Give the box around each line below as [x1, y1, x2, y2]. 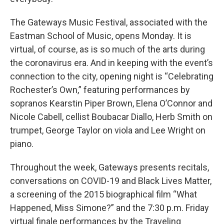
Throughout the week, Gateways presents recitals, [10, 161, 209, 172]
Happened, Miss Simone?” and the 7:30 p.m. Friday [10, 202, 209, 213]
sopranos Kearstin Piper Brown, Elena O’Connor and [10, 97, 212, 108]
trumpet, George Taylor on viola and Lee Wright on [10, 124, 205, 135]
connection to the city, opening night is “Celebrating [10, 70, 213, 81]
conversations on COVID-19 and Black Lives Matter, [10, 175, 211, 186]
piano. [10, 138, 33, 149]
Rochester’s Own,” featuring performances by [10, 84, 190, 95]
